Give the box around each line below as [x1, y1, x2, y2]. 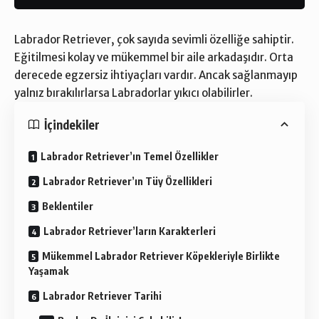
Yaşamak [28, 265, 68, 278]
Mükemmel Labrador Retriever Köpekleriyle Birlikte [42, 250, 280, 263]
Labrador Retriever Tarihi [43, 290, 162, 303]
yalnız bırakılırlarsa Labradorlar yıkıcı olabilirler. [14, 86, 253, 100]
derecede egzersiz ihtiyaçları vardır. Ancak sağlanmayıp [14, 68, 298, 83]
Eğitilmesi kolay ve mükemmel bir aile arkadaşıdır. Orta [14, 51, 293, 65]
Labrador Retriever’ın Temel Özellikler [41, 150, 219, 163]
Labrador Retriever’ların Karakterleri [43, 225, 216, 238]
